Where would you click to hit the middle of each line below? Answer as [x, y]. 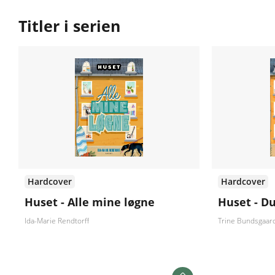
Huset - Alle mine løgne [90, 202]
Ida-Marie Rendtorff [57, 221]
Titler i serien [69, 26]
